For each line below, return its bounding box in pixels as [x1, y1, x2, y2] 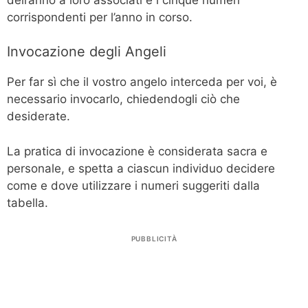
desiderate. [7, 109, 70, 124]
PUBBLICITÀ [131, 234, 177, 243]
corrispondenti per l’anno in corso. [7, 10, 192, 24]
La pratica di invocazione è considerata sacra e [7, 144, 267, 158]
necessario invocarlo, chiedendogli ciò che [7, 92, 240, 107]
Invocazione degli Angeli [7, 43, 166, 60]
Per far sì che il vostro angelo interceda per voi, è [7, 75, 277, 89]
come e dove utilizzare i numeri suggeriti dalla [7, 178, 260, 192]
